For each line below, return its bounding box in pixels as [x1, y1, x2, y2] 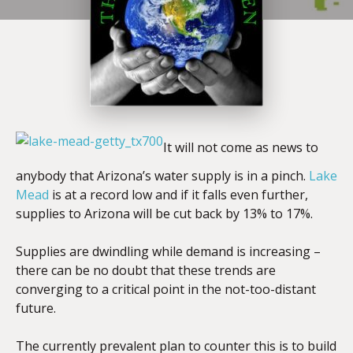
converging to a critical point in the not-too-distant [16, 281, 316, 298]
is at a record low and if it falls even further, [49, 186, 308, 203]
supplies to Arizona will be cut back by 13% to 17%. [16, 205, 313, 222]
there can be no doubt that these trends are [16, 262, 276, 279]
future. [16, 299, 56, 317]
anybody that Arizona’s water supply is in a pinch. [16, 167, 309, 184]
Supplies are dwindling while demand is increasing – [16, 243, 321, 260]
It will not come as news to [163, 139, 318, 157]
